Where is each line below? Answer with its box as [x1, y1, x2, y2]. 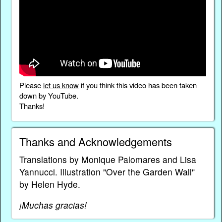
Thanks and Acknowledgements [19, 133, 172, 149]
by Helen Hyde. [19, 177, 80, 190]
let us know [43, 80, 79, 91]
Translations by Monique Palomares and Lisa [19, 153, 196, 166]
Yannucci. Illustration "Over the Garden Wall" [19, 165, 195, 178]
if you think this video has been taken [78, 80, 197, 91]
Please [19, 80, 43, 91]
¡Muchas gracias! [19, 199, 87, 212]
